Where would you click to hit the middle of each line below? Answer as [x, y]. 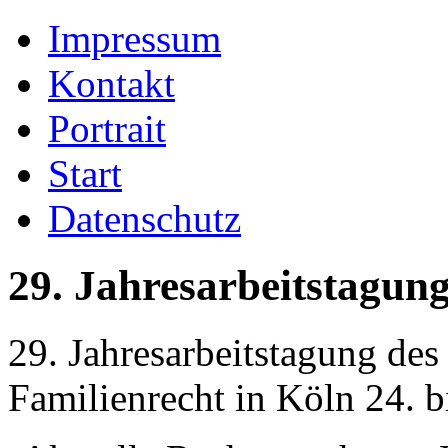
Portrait [107, 128]
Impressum [134, 38]
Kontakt [111, 83]
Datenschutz [144, 218]
